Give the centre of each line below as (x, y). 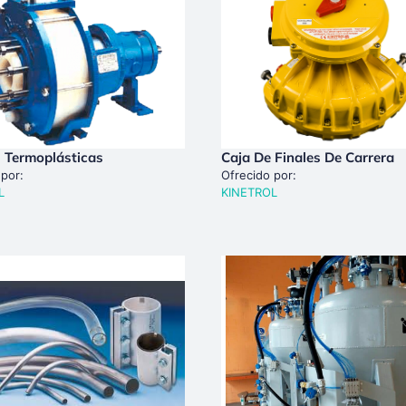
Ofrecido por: (259, 174)
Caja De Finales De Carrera (308, 157)
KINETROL (249, 192)
